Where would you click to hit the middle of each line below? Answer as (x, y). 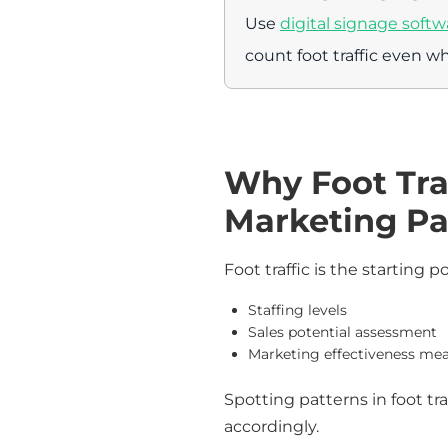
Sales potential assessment (342, 331)
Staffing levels (297, 309)
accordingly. (271, 426)
